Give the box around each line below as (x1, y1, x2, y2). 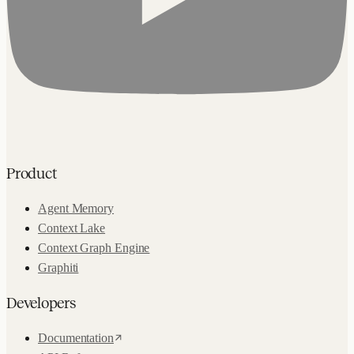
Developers (6, 293, 76, 311)
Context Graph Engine (38, 240, 150, 254)
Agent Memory (38, 201, 115, 215)
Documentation (38, 330, 114, 345)
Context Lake (38, 220, 106, 235)
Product (6, 164, 57, 182)
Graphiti (38, 260, 79, 274)
